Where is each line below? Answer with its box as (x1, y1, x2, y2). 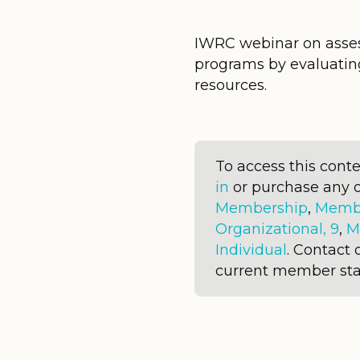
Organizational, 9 (215, 220, 339, 239)
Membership (215, 199, 308, 218)
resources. (194, 76, 267, 95)
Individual (215, 241, 287, 260)
